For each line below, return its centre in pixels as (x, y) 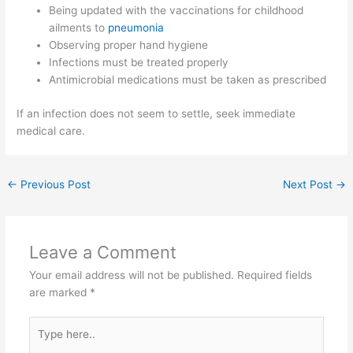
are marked (59, 292)
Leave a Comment (102, 252)
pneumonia (136, 28)
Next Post (309, 184)
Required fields (274, 275)
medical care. (51, 130)
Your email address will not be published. (131, 275)
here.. (43, 342)
